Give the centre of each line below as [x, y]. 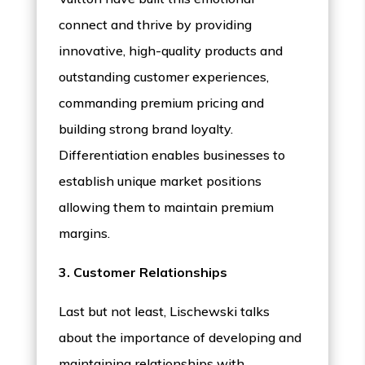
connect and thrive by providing [156, 25]
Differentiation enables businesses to [172, 155]
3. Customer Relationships [143, 273]
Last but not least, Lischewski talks [165, 312]
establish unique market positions [161, 181]
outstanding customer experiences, [164, 77]
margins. [85, 233]
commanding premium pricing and [162, 103]
